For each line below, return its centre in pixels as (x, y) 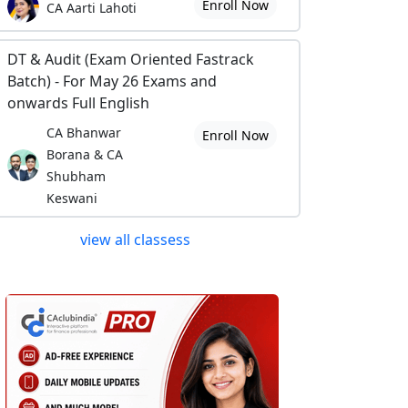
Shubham (76, 176)
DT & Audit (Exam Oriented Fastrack (131, 59)
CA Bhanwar (84, 133)
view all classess (137, 240)
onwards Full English (78, 103)
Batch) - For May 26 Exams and (112, 81)
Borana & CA (85, 154)
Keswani (72, 198)
